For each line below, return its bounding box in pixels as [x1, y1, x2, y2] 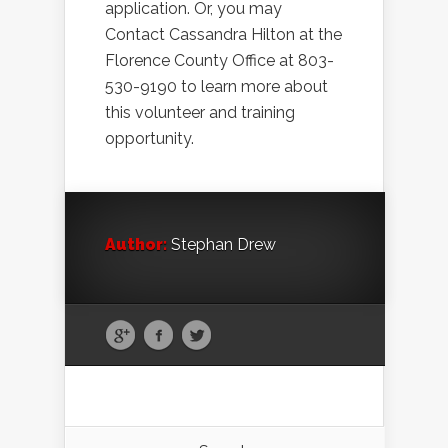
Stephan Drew [167, 235, 276, 255]
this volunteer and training [105, 103, 295, 123]
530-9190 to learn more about [105, 77, 328, 97]
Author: [105, 235, 167, 255]
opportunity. [105, 129, 194, 149]
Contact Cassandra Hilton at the [105, 25, 342, 45]
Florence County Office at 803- [105, 51, 334, 71]
